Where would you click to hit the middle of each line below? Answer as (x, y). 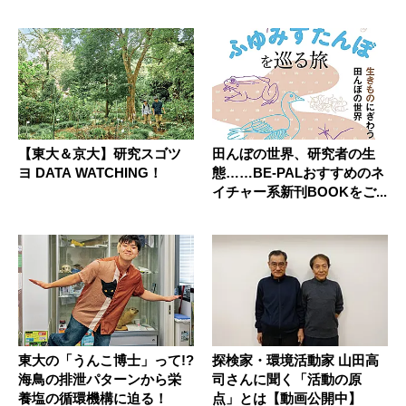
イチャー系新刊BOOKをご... (300, 192)
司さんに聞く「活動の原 (287, 380)
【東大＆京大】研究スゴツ (100, 154)
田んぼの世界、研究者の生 (294, 154)
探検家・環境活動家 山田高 (295, 361)
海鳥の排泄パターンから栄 (100, 380)
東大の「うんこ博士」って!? (106, 361)
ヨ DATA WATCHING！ (90, 173)
